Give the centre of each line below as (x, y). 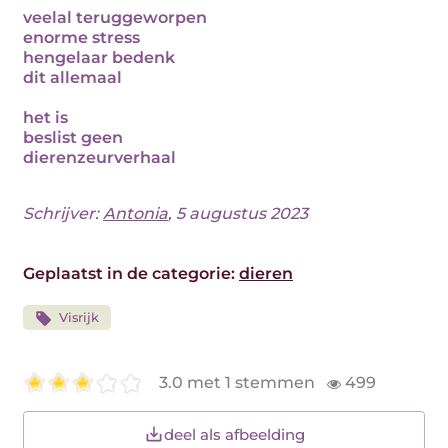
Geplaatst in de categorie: (131, 273)
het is (45, 117)
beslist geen (73, 137)
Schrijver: (63, 213)
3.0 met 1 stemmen (239, 383)
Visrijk (78, 317)
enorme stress (81, 37)
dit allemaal (72, 77)
